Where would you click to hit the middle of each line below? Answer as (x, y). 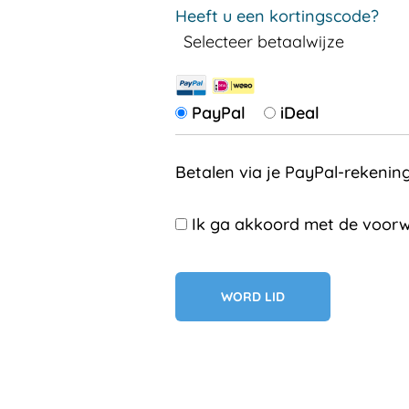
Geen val (209, 283)
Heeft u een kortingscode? (278, 16)
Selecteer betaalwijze (264, 42)
